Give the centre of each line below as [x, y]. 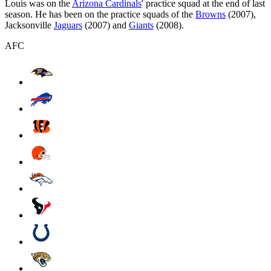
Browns [211, 14]
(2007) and [106, 25]
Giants [141, 25]
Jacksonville [29, 25]
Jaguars [68, 25]
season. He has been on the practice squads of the [100, 14]
